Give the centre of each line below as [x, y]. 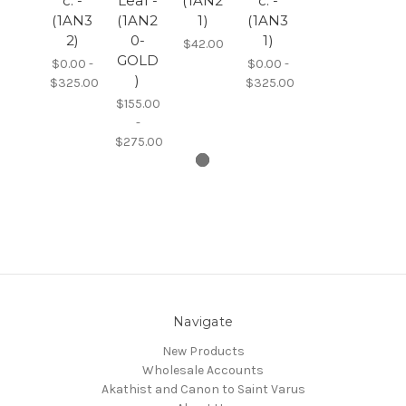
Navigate [203, 321]
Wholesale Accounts [203, 370]
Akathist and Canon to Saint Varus [203, 389]
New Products [203, 351]
